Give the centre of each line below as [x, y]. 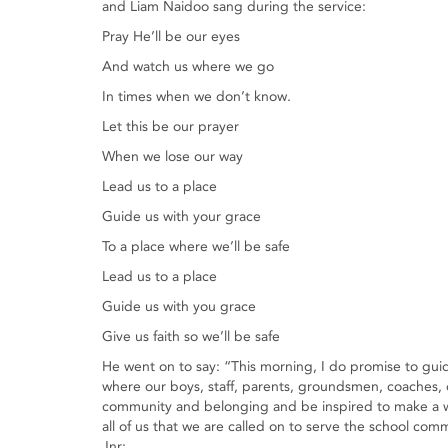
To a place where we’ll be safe [196, 246]
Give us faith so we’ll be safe [191, 336]
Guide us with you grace [179, 306]
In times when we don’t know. [196, 96]
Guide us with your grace [181, 216]
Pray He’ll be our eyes [171, 36]
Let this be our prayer [170, 126]
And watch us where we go [188, 66]
